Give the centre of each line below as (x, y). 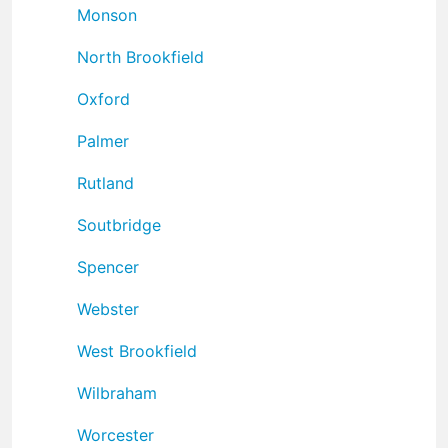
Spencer (108, 266)
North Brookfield (140, 56)
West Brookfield (137, 350)
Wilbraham (117, 392)
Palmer (103, 140)
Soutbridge (119, 224)
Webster (108, 308)
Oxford (103, 98)
